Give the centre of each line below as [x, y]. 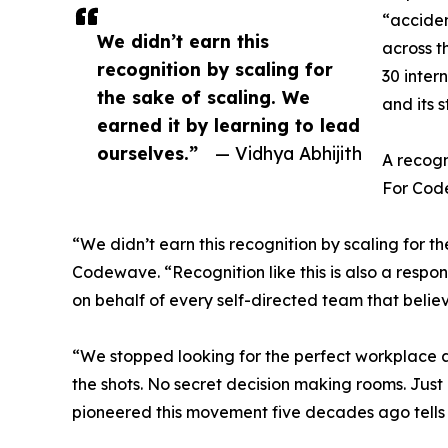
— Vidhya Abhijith [288, 153]
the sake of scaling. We [203, 97]
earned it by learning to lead [228, 125]
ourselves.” [147, 153]
